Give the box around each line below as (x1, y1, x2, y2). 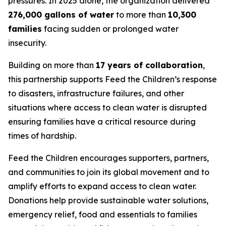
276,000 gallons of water (8, 10, 114, 20)
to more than (114, 10, 168, 20)
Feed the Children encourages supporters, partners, (8, 153, 209, 163)
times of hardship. (8, 131, 76, 141)
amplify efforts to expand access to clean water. (8, 181, 196, 191)
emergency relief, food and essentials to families (8, 209, 197, 219)
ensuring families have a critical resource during (8, 117, 196, 127)
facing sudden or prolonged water (42, 24, 179, 34)
